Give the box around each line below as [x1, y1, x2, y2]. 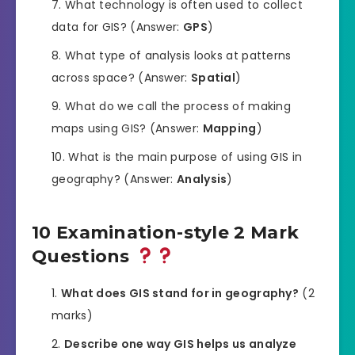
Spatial [190, 70, 236, 86]
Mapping [202, 120, 257, 137]
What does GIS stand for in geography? [60, 285, 300, 302]
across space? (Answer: [52, 70, 191, 86]
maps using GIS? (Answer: [52, 120, 203, 137]
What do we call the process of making [64, 98, 292, 115]
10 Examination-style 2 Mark [32, 221, 300, 243]
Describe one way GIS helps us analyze [63, 336, 297, 353]
